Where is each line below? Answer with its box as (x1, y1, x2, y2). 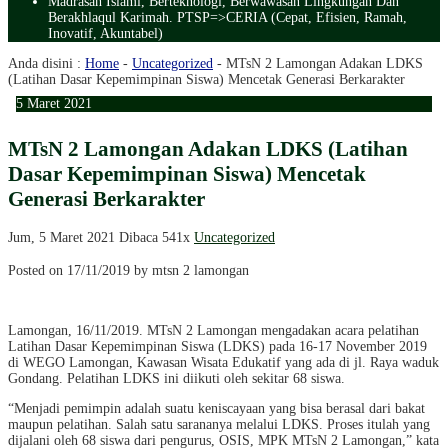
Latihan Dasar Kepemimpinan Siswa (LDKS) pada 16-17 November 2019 (8, 339, 427, 355)
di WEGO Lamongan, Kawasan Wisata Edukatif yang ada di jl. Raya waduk (8, 355, 439, 371)
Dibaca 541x (119, 229, 194, 245)
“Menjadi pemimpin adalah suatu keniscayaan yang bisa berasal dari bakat (8, 401, 425, 417)
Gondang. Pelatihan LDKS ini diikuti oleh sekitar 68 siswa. (8, 371, 345, 387)
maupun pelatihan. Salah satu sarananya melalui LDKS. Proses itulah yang (8, 417, 430, 433)
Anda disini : (8, 56, 81, 71)
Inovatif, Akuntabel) (48, 26, 163, 41)
